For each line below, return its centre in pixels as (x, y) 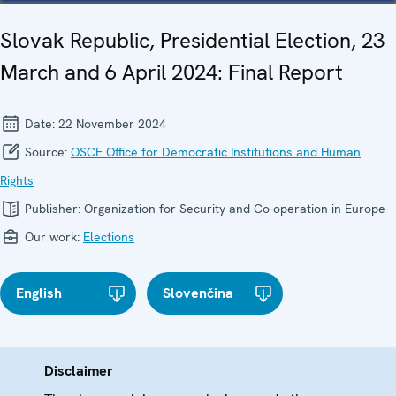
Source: (46, 152)
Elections (109, 237)
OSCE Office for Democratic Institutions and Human (216, 152)
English (39, 293)
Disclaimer (79, 371)
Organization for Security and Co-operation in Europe (235, 209)
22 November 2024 (112, 124)
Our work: (52, 237)
